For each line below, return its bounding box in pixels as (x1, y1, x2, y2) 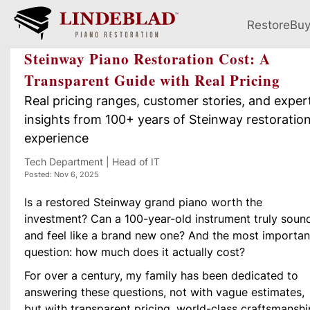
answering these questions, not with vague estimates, (24, 284, 304, 300)
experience (24, 129, 89, 147)
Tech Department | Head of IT (24, 155, 160, 168)
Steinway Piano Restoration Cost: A (24, 48, 271, 69)
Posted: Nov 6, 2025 (24, 169, 99, 180)
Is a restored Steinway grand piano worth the (24, 194, 262, 210)
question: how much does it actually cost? (24, 244, 245, 259)
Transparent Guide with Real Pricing (24, 70, 280, 91)
